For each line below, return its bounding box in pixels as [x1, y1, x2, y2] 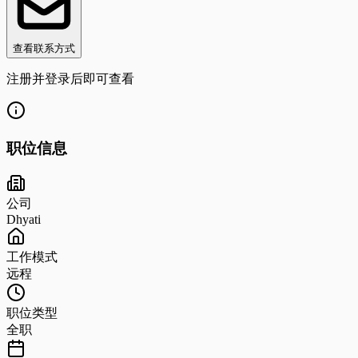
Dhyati [6, 213, 41, 227]
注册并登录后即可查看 [6, 71, 134, 86]
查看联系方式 [13, 42, 75, 54]
